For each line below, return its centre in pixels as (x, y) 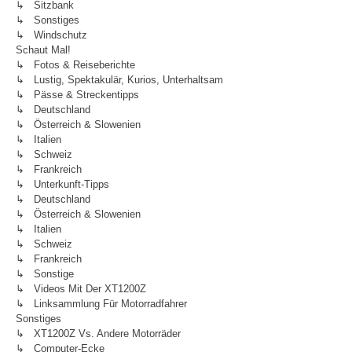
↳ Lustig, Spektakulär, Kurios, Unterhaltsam (119, 80)
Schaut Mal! (43, 50)
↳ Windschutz (51, 35)
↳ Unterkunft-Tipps (62, 184)
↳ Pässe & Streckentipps (77, 95)
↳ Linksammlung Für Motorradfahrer (101, 304)
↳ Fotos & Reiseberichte (75, 65)
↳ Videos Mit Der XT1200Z (81, 289)
